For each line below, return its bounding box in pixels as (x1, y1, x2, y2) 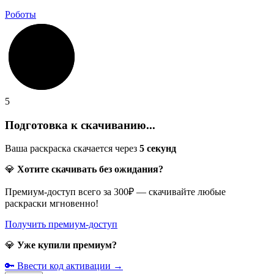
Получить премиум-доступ (5, 219, 117, 230)
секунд (144, 143, 176, 154)
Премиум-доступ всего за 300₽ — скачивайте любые (5, 187, 226, 198)
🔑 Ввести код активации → (5, 261, 123, 272)
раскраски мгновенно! (5, 198, 98, 209)
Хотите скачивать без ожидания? (17, 164, 163, 175)
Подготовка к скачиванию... (5, 118, 155, 131)
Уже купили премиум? (17, 240, 117, 251)
